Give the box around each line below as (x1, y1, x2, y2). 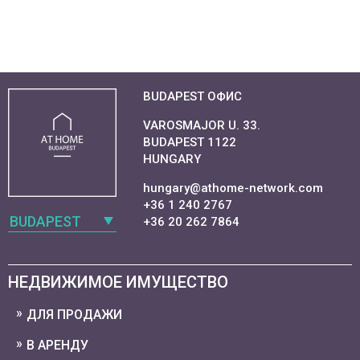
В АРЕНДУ (27, 337, 88, 353)
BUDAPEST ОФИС (143, 89, 242, 104)
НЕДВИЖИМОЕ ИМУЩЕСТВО (8, 272, 228, 292)
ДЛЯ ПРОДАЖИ (27, 307, 122, 322)
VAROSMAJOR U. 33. (143, 118, 260, 133)
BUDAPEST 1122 (143, 135, 236, 149)
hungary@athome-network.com (143, 181, 323, 195)
